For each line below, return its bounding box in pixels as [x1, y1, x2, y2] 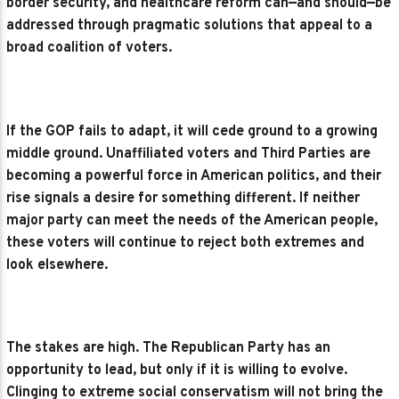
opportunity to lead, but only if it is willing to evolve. [6, 362, 348, 380]
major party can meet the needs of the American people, [6, 211, 379, 230]
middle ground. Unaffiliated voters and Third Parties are [6, 144, 371, 163]
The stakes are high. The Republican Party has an [6, 339, 331, 358]
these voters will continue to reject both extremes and [6, 233, 365, 252]
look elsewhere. [6, 256, 116, 274]
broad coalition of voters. [6, 38, 180, 57]
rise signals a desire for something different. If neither [6, 189, 361, 208]
